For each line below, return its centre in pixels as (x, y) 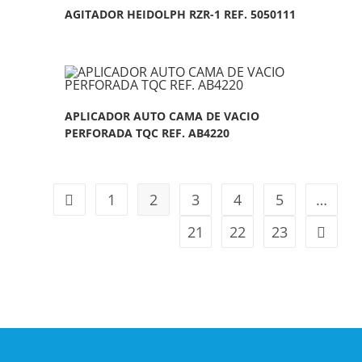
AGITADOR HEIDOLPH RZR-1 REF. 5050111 (181, 15)
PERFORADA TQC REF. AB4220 (147, 133)
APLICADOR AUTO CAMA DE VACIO (162, 116)
